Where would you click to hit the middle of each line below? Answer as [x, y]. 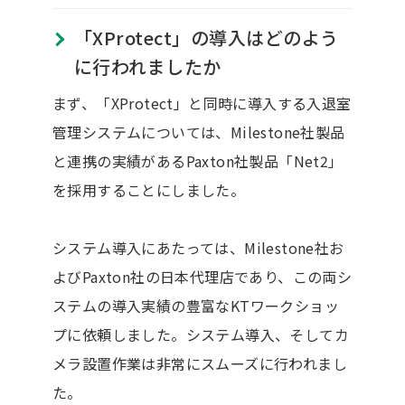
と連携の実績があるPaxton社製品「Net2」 [198, 160]
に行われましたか [147, 66]
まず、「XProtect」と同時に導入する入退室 [202, 103]
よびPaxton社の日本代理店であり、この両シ [202, 276]
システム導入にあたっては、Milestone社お [198, 247]
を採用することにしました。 [149, 189]
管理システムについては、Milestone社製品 [198, 132]
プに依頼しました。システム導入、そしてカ [200, 334]
